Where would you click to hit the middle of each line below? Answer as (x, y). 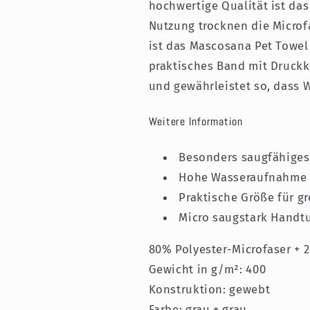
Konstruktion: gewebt (209, 289)
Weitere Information (195, 121)
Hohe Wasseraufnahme (243, 177)
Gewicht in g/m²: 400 (207, 269)
